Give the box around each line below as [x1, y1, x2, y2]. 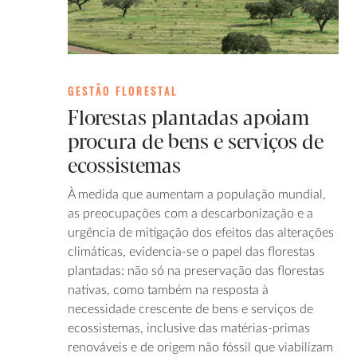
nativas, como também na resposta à [68, 283, 269, 296]
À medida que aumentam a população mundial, [68, 187, 327, 201]
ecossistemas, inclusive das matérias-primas [68, 321, 311, 335]
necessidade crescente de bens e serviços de [68, 302, 314, 316]
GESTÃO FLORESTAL [68, 82, 178, 99]
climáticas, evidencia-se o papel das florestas [68, 245, 316, 258]
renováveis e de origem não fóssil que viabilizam [68, 340, 334, 354]
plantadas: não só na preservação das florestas [68, 264, 325, 277]
